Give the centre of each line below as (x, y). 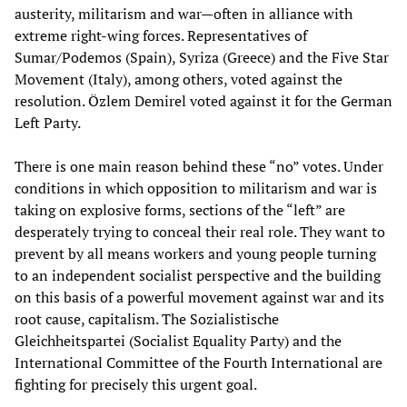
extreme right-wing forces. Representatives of (161, 35)
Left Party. (48, 122)
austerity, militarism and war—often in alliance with (184, 13)
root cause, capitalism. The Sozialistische (147, 318)
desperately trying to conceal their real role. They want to (200, 231)
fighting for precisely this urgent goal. (136, 384)
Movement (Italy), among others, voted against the (179, 79)
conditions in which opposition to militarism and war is (196, 188)
